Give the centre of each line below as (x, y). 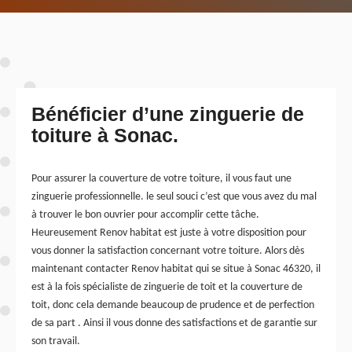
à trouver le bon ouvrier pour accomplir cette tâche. (145, 214)
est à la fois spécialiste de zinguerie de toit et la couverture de (167, 287)
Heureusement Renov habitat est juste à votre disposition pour (169, 233)
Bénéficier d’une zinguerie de (168, 114)
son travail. (56, 341)
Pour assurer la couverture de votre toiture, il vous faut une (161, 178)
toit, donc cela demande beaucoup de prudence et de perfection (173, 305)
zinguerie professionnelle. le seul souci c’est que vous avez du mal (174, 196)
